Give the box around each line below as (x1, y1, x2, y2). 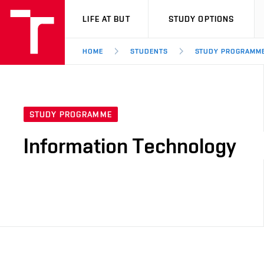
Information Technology (24, 133, 236, 159)
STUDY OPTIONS (168, 14, 235, 24)
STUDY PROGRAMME (29, 110, 112, 120)
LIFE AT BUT (82, 14, 130, 24)
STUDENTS (130, 47, 168, 55)
